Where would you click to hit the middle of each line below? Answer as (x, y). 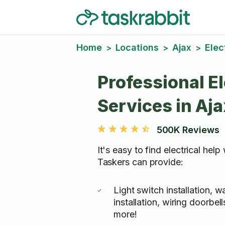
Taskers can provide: (140, 162)
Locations (137, 47)
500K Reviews (188, 130)
